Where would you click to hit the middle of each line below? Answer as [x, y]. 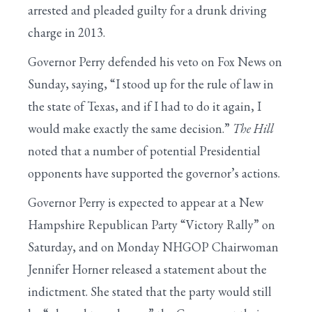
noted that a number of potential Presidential [144, 151]
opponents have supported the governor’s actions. [154, 173]
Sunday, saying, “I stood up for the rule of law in [151, 84]
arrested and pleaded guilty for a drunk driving [147, 10]
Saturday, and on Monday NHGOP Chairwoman [153, 247]
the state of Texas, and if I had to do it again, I [145, 106]
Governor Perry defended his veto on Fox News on [155, 62]
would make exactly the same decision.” [130, 128]
